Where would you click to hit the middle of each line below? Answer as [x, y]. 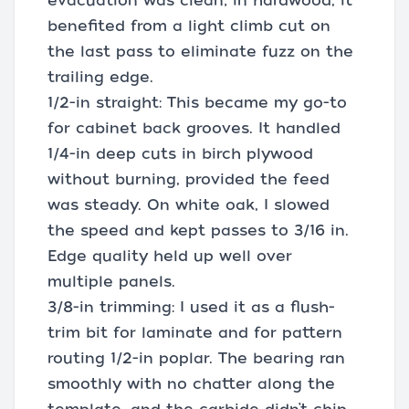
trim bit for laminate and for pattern [195, 332]
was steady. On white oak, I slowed [189, 204]
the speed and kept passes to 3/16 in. [198, 230]
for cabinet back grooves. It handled [194, 128]
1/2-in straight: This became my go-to [197, 102]
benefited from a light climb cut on [189, 26]
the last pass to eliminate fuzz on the [200, 51]
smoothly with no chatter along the [191, 383]
